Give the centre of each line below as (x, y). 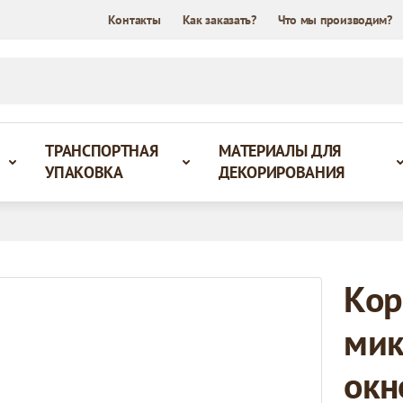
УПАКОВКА (84, 172)
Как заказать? (219, 20)
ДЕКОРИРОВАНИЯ (282, 172)
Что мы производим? (335, 20)
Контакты (134, 20)
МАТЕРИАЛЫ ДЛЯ (280, 151)
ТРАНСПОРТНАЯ (102, 151)
